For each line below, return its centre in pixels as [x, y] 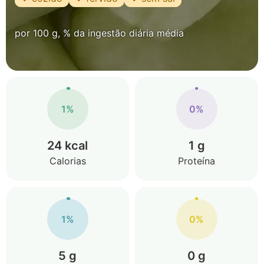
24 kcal [67, 146]
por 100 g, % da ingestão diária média [99, 33]
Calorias [67, 161]
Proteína [197, 161]
